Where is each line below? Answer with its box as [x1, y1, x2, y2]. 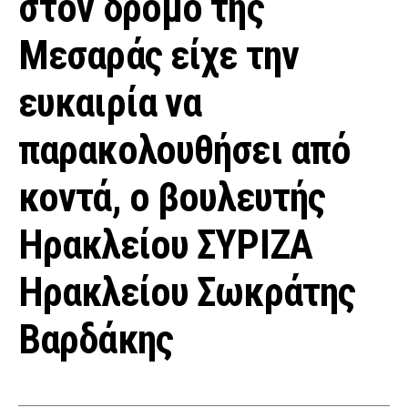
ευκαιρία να [18, 78, 202, 127]
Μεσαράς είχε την [18, 31, 299, 79]
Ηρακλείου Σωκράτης [18, 268, 356, 316]
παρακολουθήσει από [18, 126, 352, 174]
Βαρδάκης [18, 315, 173, 363]
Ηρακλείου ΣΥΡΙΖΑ [18, 220, 312, 269]
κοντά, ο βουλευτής [18, 173, 326, 221]
